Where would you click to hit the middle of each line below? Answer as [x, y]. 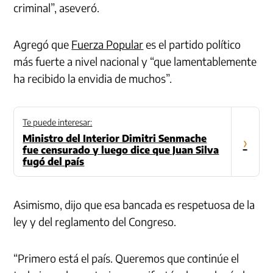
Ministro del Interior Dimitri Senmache [115, 139]
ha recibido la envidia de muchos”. [93, 79]
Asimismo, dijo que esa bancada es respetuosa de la [134, 205]
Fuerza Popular [108, 44]
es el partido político [192, 44]
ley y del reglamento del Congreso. [95, 222]
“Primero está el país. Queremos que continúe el [126, 258]
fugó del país [54, 162]
